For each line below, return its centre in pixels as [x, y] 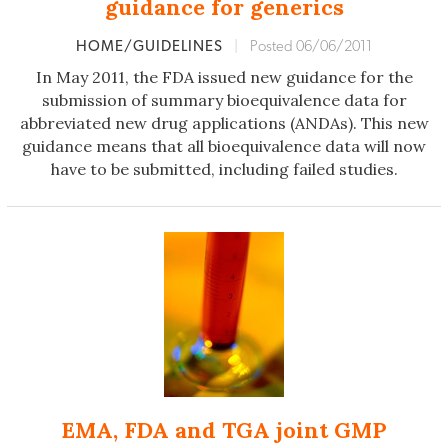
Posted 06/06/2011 [311, 47]
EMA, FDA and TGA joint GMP [224, 430]
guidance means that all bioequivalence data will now [224, 146]
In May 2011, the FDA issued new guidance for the [224, 77]
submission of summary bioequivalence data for [224, 100]
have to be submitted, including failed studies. [224, 169]
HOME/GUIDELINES [151, 47]
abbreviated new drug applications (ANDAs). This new [224, 123]
